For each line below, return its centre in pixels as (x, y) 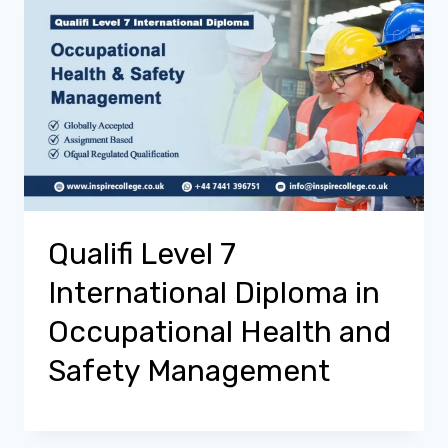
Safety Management (189, 371)
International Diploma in (214, 293)
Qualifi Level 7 (142, 254)
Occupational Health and (219, 332)
